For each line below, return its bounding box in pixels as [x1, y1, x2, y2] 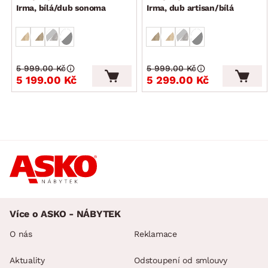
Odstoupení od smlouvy [134, 255, 227, 266]
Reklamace [134, 229, 177, 239]
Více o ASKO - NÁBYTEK [10, 208, 121, 220]
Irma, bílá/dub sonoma [16, 3, 106, 13]
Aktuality [10, 255, 45, 266]
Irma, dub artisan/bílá [147, 3, 234, 13]
